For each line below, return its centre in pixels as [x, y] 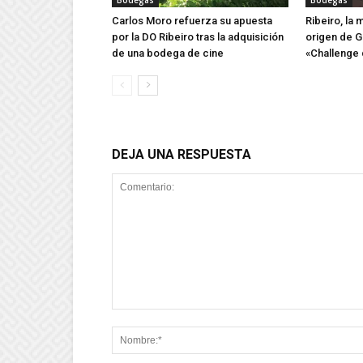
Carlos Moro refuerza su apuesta [192, 21]
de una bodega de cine [168, 53]
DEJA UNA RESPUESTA [181, 154]
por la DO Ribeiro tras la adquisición [198, 37]
